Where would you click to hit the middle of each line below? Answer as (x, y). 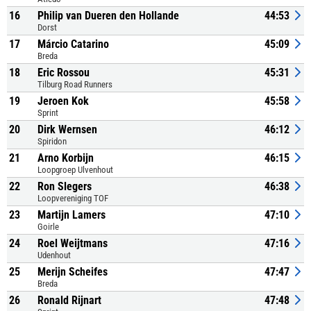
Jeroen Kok (63, 101)
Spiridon (52, 141)
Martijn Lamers (72, 215)
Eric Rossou (64, 73)
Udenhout (54, 255)
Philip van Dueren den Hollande (108, 16)
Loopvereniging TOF (73, 198)
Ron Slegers (65, 186)
